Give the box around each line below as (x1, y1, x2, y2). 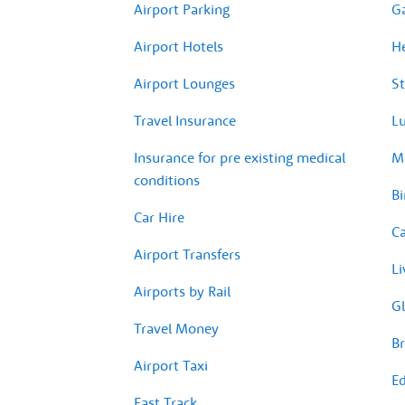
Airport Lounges (134, 73, 235, 92)
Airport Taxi (134, 355, 208, 374)
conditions (134, 170, 200, 189)
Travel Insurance (134, 110, 236, 129)
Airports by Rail (134, 281, 231, 300)
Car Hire (134, 207, 184, 226)
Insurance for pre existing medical (134, 147, 345, 166)
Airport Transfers (134, 244, 240, 263)
